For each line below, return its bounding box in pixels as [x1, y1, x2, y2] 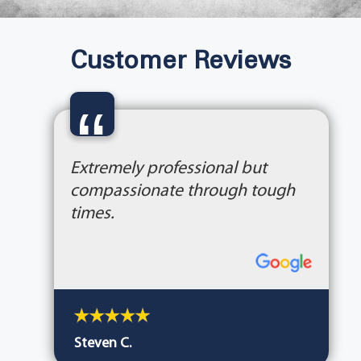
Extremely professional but [69, 160, 267, 179]
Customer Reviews [70, 51, 291, 74]
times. [69, 205, 114, 224]
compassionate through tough [69, 182, 295, 201]
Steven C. [73, 336, 131, 352]
